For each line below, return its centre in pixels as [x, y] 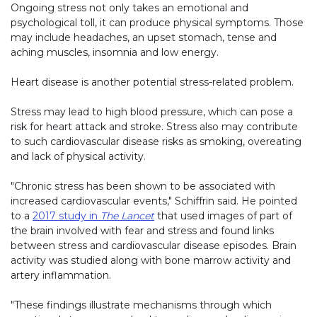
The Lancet [127, 216]
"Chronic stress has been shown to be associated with [143, 186]
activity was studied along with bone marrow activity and [151, 261]
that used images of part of [223, 216]
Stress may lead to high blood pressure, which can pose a [152, 112]
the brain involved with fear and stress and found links [142, 231]
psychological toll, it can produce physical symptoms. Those [157, 23]
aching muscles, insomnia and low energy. [115, 53]
